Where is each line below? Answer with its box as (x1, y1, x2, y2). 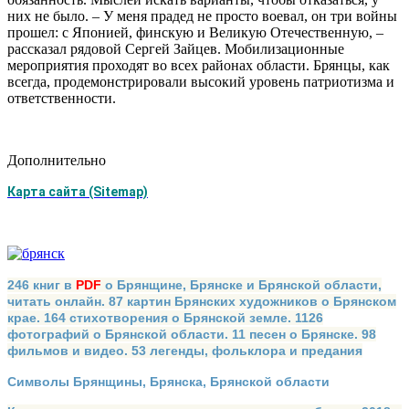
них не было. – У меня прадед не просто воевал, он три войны (7, 8, 397, 25)
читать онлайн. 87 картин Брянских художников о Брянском (7, 294, 396, 309)
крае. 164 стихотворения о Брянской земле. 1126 (7, 310, 323, 326)
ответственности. (7, 90, 116, 107)
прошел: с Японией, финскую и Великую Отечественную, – (7, 25, 383, 41)
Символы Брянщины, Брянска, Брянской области (7, 374, 330, 390)
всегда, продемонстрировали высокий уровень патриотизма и (7, 74, 394, 90)
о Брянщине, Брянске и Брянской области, (101, 278, 382, 293)
